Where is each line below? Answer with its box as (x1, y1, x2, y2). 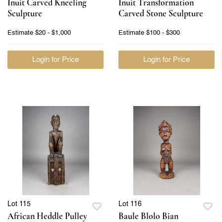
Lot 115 (7, 200, 31, 208)
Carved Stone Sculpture (118, 7, 203, 19)
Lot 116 (118, 200, 142, 208)
